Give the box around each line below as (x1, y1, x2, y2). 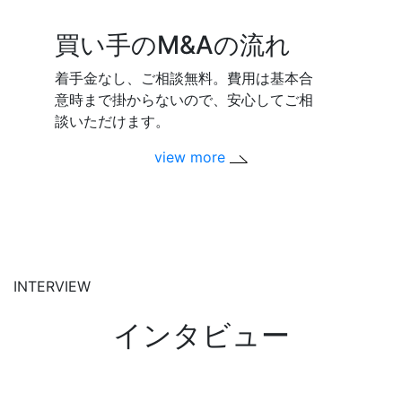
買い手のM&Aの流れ (55, 30, 292, 61)
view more (153, 148, 230, 167)
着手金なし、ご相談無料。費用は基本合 (55, 69, 314, 88)
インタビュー (112, 318, 290, 354)
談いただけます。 (55, 112, 170, 131)
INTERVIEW (13, 277, 91, 296)
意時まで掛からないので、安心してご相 (55, 91, 314, 109)
